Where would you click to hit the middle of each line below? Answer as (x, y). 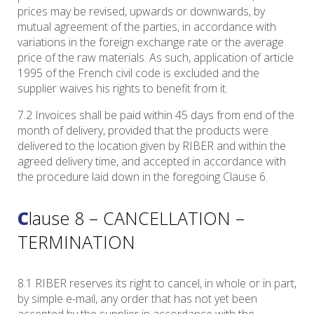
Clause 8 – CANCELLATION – (23, 218)
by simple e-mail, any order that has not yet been (137, 299)
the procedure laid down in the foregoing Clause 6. (143, 177)
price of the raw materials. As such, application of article (156, 58)
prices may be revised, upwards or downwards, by (141, 12)
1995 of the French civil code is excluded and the (138, 73)
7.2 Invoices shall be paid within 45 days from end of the (156, 115)
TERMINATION (76, 242)
